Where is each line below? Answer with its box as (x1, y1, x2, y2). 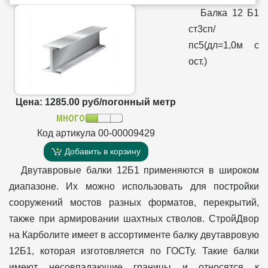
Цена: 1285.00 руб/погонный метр (16, 96, 176, 107)
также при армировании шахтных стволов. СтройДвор (9, 213, 259, 224)
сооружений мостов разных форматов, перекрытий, (9, 197, 259, 208)
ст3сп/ (188, 23, 215, 34)
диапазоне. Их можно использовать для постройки (9, 181, 259, 191)
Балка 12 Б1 (200, 7, 259, 18)
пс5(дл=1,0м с (188, 39, 259, 50)
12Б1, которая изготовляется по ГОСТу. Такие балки (9, 245, 259, 256)
